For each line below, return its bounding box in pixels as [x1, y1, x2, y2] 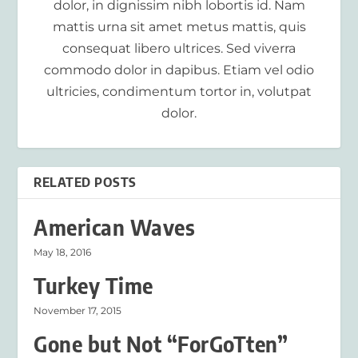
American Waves [34, 214, 196, 241]
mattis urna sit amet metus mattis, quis [52, 19, 306, 35]
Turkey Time [34, 272, 153, 300]
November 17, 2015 [34, 304, 122, 317]
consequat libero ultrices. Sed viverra [62, 41, 296, 57]
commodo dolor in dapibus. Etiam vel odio [44, 62, 314, 78]
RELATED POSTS [34, 174, 137, 191]
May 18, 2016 [34, 246, 92, 259]
